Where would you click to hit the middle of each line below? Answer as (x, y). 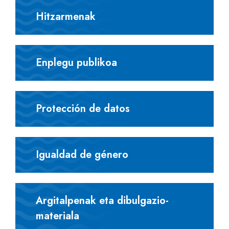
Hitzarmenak (66, 17)
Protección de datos (83, 109)
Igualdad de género (82, 155)
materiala (58, 216)
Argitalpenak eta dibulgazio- (102, 201)
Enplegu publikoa (76, 63)
